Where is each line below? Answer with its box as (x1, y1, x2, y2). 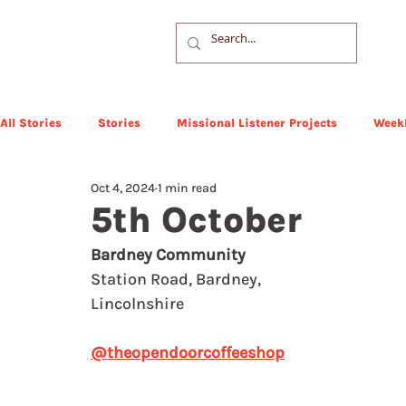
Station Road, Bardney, (91, 269, 265, 289)
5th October (91, 198, 302, 241)
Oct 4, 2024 (91, 180, 155, 196)
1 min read (158, 180, 217, 196)
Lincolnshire (91, 294, 184, 314)
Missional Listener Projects (177, 116, 337, 130)
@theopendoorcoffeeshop (91, 343, 285, 362)
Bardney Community (91, 245, 246, 265)
